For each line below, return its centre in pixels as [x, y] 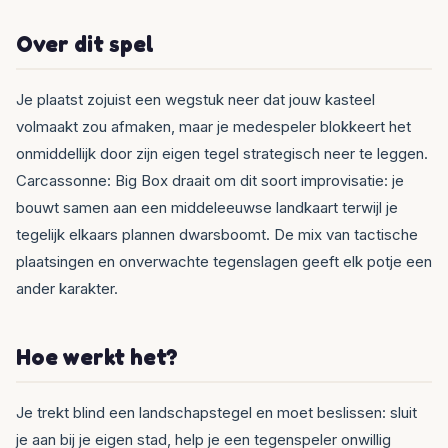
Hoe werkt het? [97, 356]
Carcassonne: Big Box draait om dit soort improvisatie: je [210, 180]
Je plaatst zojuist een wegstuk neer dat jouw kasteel [195, 99]
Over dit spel [85, 43]
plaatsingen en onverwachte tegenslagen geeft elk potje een [224, 261]
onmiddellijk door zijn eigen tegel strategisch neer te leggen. [222, 153]
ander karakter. [67, 288]
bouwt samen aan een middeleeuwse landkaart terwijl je [207, 207]
